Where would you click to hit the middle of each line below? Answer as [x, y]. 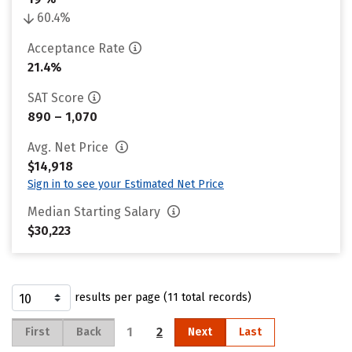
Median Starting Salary [95, 212]
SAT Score [56, 98]
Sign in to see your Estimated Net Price [126, 184]
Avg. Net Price [70, 147]
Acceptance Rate [76, 48]
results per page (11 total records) [163, 297]
